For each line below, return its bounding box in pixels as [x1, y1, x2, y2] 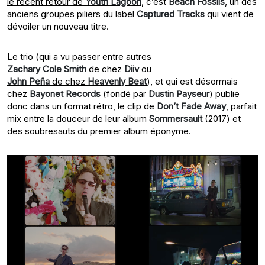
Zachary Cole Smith [7, 63, 86, 75]
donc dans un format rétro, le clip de [7, 101, 157, 112]
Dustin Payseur [148, 88, 209, 100]
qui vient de [205, 8, 254, 20]
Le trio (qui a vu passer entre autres [7, 51, 151, 63]
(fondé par [101, 88, 148, 100]
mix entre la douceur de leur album [7, 113, 149, 125]
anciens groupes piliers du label [7, 8, 137, 20]
